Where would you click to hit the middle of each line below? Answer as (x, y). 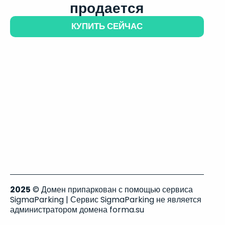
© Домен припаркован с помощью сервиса (112, 190)
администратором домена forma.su (77, 210)
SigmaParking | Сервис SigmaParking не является (106, 200)
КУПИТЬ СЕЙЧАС (107, 26)
